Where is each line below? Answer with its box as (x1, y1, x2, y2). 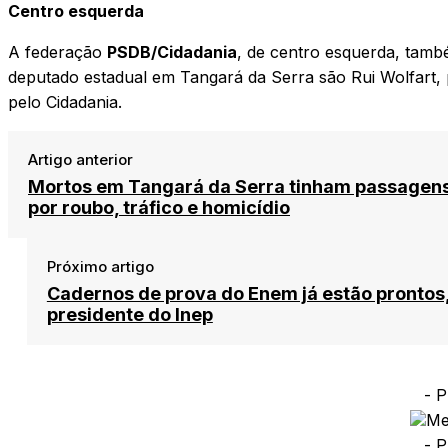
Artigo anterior (28, 149, 133, 169)
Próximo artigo (46, 256, 154, 276)
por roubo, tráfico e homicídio (28, 196, 290, 218)
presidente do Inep (46, 303, 213, 325)
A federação (8, 41, 107, 62)
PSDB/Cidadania (107, 41, 237, 62)
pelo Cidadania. (8, 91, 122, 112)
